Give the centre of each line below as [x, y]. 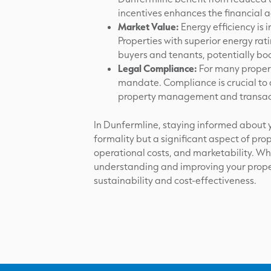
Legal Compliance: [158, 68]
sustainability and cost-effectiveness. [175, 180]
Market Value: [149, 26]
